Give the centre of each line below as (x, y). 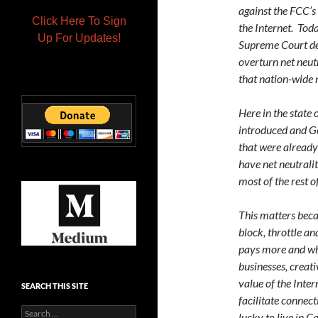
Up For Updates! (79, 38)
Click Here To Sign (79, 21)
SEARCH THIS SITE (55, 286)
